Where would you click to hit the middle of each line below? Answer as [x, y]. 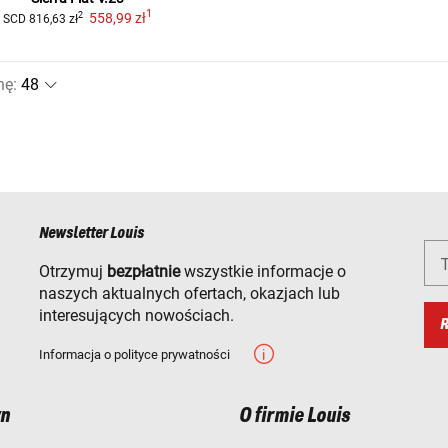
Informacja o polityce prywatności [134, 354]
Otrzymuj [73, 271]
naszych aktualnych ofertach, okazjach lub [189, 293]
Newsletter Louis [91, 233]
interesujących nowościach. [136, 315]
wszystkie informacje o [263, 271]
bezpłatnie [143, 271]
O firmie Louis [294, 415]
